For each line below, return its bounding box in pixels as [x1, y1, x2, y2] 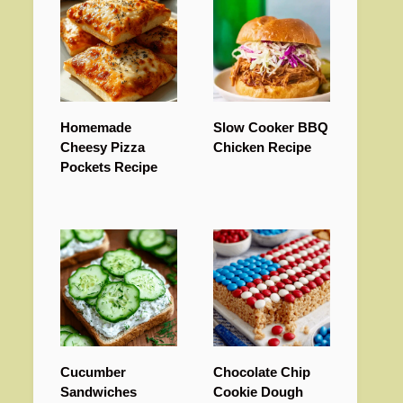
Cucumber [60, 364, 126, 381]
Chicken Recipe [213, 139, 311, 156]
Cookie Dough [213, 384, 303, 400]
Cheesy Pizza [60, 139, 145, 156]
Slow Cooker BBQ [213, 120, 328, 136]
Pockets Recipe [60, 159, 157, 175]
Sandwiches [60, 384, 137, 400]
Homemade [60, 120, 131, 136]
